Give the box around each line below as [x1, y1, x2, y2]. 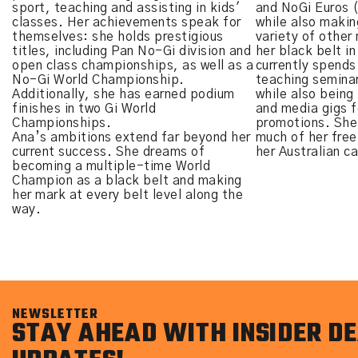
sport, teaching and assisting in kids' [12, 2, 240, 14]
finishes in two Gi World [12, 102, 156, 115]
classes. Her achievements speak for [12, 16, 241, 29]
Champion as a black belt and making [12, 174, 242, 187]
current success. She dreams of [12, 145, 205, 158]
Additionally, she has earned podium [12, 88, 235, 101]
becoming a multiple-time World [12, 160, 210, 173]
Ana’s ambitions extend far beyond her [12, 131, 251, 144]
